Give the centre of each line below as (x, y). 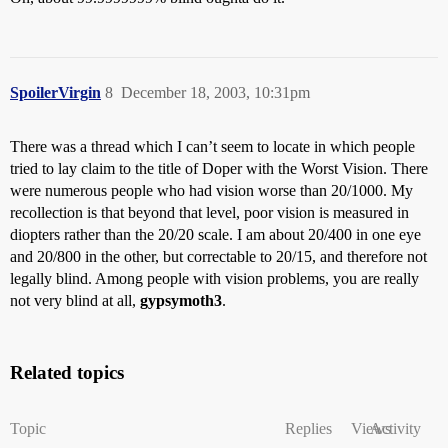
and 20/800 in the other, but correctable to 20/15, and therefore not (218, 256)
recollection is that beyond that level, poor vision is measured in (209, 212)
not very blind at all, (75, 300)
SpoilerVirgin (55, 92)
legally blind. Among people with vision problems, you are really (214, 278)
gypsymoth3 (181, 300)
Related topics (67, 372)
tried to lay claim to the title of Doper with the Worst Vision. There (219, 168)
